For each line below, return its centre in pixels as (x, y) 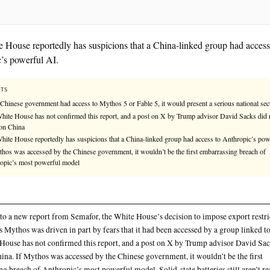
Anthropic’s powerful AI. (80, 142)
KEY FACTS (56, 180)
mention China (72, 226)
